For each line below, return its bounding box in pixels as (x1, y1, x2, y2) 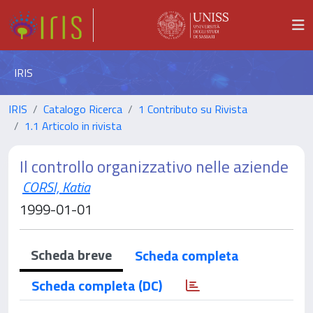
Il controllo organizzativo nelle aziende (20, 154, 289, 179)
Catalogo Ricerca (43, 101, 122, 117)
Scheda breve (31, 244, 112, 265)
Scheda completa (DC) (31, 275, 162, 296)
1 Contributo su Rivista (138, 101, 247, 117)
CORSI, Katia (22, 176, 90, 198)
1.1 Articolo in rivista (24, 117, 122, 134)
